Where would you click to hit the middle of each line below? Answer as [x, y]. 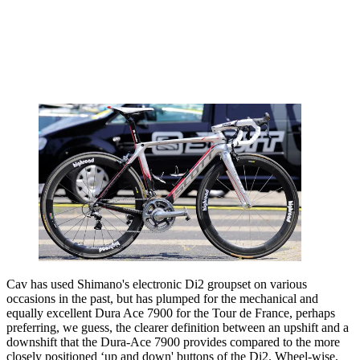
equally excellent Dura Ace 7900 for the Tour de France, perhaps [171, 313]
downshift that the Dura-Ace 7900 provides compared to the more [173, 342]
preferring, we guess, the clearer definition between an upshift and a [178, 327]
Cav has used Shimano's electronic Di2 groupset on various [157, 284]
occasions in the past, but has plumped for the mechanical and [162, 298]
